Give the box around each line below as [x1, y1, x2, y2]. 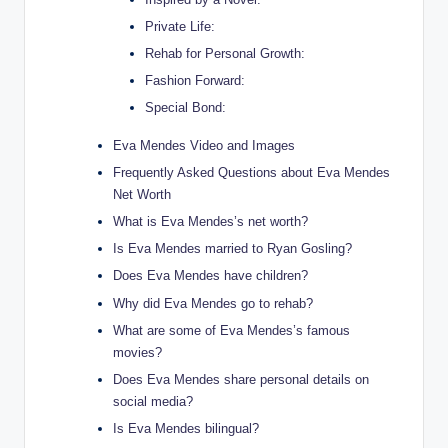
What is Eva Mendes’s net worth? [113, 214, 308, 230]
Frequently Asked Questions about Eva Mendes [113, 165, 390, 181]
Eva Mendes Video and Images [113, 138, 295, 154]
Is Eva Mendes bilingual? [113, 420, 259, 436]
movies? [113, 344, 162, 360]
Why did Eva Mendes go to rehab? [113, 295, 313, 311]
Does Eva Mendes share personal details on [113, 371, 369, 387]
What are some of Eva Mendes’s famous [113, 322, 350, 338]
